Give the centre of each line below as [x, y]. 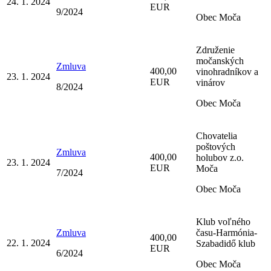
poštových [216, 146]
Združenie [215, 50]
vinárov [211, 82]
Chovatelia [217, 135]
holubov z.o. [220, 157]
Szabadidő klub [226, 243]
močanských [220, 60]
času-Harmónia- [227, 232]
